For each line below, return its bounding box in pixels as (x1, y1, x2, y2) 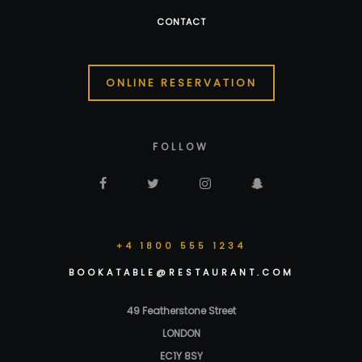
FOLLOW (153, 139, 209, 154)
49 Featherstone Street (126, 303, 236, 318)
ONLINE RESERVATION (105, 74, 257, 90)
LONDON (162, 326, 200, 340)
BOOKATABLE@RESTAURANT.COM (68, 265, 294, 279)
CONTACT (156, 15, 206, 29)
